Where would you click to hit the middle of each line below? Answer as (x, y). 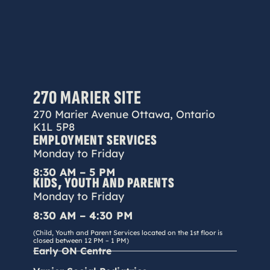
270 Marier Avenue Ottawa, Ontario (124, 114)
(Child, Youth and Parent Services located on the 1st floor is (127, 233)
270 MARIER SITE (87, 98)
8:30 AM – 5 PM (74, 171)
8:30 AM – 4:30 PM (83, 215)
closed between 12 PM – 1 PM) (81, 241)
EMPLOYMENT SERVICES (95, 140)
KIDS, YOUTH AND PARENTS (104, 183)
